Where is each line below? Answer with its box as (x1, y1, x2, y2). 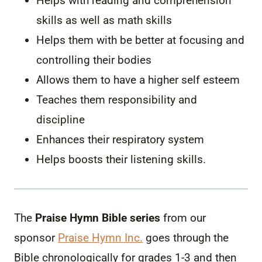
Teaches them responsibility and (36, 92, 197, 106)
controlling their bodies (36, 53, 151, 67)
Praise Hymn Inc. (58, 230, 143, 244)
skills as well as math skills (36, 13, 172, 27)
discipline (36, 112, 85, 126)
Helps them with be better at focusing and (36, 33, 244, 47)
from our (160, 211, 206, 225)
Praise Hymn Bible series (35, 211, 160, 225)
